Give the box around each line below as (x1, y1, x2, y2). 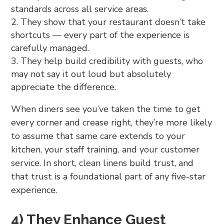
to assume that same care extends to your (11, 129, 185, 142)
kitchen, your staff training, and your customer (11, 143, 200, 155)
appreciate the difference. (11, 80, 116, 93)
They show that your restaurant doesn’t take (20, 15, 206, 28)
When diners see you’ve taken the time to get (11, 102, 201, 115)
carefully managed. (11, 41, 89, 54)
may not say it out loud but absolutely (11, 67, 171, 80)
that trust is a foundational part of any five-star (11, 170, 206, 182)
